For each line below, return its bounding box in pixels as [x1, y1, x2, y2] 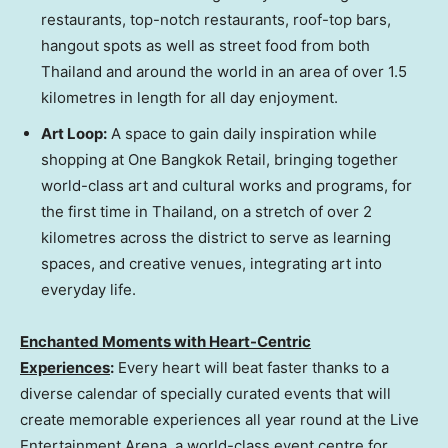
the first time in [41, 201, 152, 221]
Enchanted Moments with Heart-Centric [20, 331, 311, 351]
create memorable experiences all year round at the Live [20, 409, 419, 429]
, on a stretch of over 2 [213, 201, 372, 221]
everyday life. [41, 279, 136, 299]
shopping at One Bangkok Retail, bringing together [41, 149, 398, 169]
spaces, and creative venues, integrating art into [41, 253, 382, 273]
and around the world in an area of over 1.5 [102, 61, 407, 81]
